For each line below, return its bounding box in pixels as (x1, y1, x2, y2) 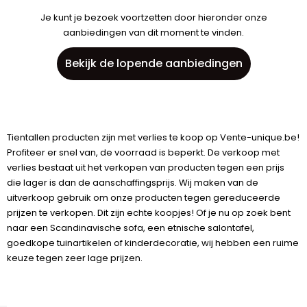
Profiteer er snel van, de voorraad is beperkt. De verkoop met (7, 146, 280, 159)
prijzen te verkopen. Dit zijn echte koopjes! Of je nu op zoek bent (7, 206, 291, 219)
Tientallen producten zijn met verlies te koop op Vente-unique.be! (7, 131, 299, 144)
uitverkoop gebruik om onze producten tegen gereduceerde (7, 191, 280, 204)
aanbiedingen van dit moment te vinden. (63, 26, 244, 39)
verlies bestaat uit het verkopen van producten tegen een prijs (7, 161, 284, 174)
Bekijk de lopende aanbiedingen (64, 56, 243, 71)
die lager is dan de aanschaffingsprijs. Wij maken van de (7, 176, 258, 189)
